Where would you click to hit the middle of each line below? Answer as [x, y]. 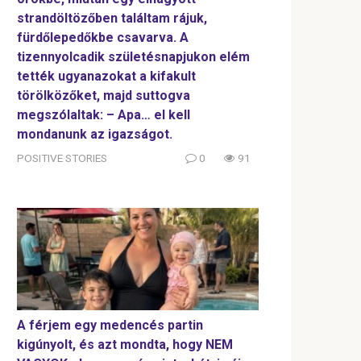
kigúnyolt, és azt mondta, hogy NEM [125, 344]
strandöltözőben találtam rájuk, [112, 18]
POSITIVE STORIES [62, 158]
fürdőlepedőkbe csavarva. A [103, 37]
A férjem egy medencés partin [110, 325]
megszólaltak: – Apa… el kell [104, 114]
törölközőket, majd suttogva [104, 95]
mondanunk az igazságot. [95, 134]
